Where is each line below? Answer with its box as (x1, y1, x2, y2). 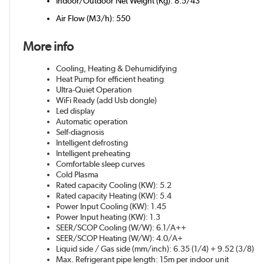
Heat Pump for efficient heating (56, 74, 164, 84)
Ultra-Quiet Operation (56, 85, 133, 95)
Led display (56, 106, 95, 116)
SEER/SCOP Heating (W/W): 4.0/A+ (56, 233, 183, 243)
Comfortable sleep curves (56, 159, 146, 169)
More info (23, 39, 74, 54)
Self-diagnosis (56, 127, 105, 137)
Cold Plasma (56, 170, 99, 180)
